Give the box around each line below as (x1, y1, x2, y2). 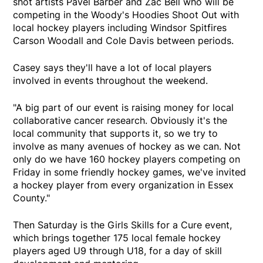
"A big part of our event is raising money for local (13, 102, 234, 114)
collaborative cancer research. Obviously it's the (13, 114, 228, 127)
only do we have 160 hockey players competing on (13, 153, 241, 166)
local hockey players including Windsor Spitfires (13, 22, 227, 34)
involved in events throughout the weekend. (13, 75, 208, 87)
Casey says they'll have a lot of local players (13, 62, 212, 74)
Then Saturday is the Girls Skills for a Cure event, (13, 219, 232, 231)
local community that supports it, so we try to (13, 127, 218, 140)
